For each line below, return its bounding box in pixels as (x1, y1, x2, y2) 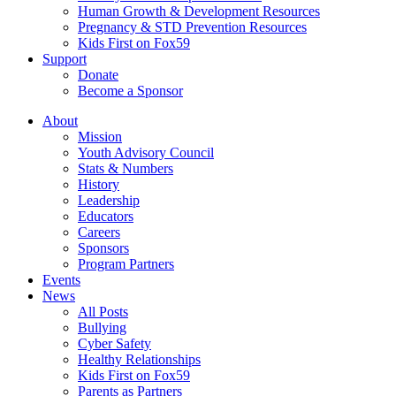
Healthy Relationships (78, 352, 201, 367)
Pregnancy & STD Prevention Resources (78, 19, 307, 34)
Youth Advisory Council (78, 145, 214, 160)
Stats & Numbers (78, 161, 173, 176)
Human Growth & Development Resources (78, 4, 320, 19)
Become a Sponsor (78, 83, 183, 98)
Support (42, 51, 87, 66)
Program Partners (78, 256, 174, 271)
